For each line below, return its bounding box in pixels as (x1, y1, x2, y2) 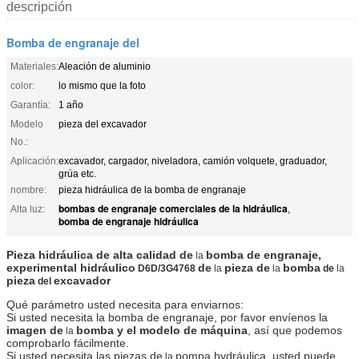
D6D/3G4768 (138, 262, 196, 274)
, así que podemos (248, 323, 342, 337)
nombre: (10, 184, 46, 196)
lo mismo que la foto (58, 79, 146, 91)
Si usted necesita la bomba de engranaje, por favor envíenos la (6, 310, 328, 324)
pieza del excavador (58, 118, 147, 130)
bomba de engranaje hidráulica (58, 213, 199, 228)
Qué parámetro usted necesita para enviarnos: (6, 297, 244, 311)
